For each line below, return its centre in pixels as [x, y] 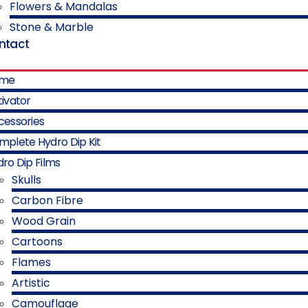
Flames [31, 262]
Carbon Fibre [47, 200]
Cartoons [37, 242]
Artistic [31, 283]
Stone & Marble [52, 27]
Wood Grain [44, 221]
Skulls [26, 180]
